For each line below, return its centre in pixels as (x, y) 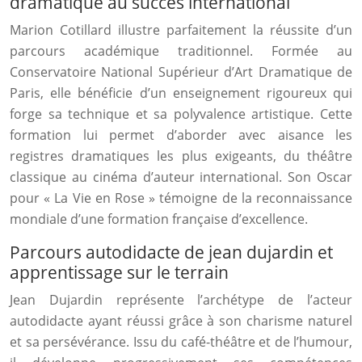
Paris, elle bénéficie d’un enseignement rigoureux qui (181, 93)
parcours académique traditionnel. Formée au (181, 51)
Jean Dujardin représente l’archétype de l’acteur (181, 300)
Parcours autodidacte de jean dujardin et (171, 252)
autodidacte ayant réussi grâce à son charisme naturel (181, 321)
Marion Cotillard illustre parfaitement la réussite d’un (181, 30)
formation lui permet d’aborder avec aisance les (181, 135)
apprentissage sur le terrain (119, 272)
